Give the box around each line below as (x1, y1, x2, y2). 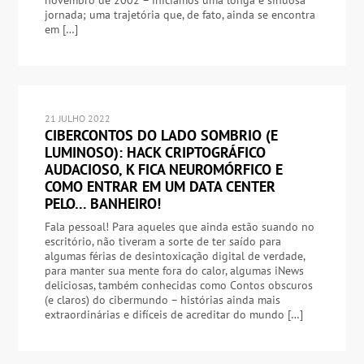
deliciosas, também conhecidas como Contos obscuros (44, 277, 313, 292)
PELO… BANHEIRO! (44, 193, 161, 213)
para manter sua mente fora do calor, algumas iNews (44, 262, 304, 278)
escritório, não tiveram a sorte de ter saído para (44, 233, 281, 249)
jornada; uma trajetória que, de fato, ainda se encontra (44, 6, 315, 22)
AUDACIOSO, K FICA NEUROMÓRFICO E (44, 159, 283, 179)
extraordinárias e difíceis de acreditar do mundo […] (44, 306, 303, 322)
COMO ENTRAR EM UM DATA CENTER (44, 176, 275, 196)
